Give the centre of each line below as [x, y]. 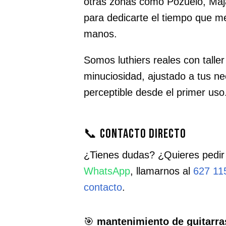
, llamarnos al [162, 171]
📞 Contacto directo [135, 134]
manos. [101, 34]
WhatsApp [107, 171]
